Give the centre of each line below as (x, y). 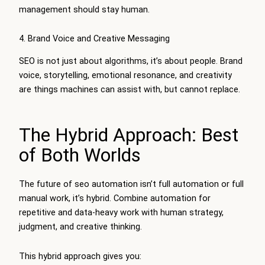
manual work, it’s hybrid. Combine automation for (115, 198)
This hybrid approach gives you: (80, 256)
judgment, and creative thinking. (80, 227)
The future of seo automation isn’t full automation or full (131, 184)
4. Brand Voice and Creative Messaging (94, 39)
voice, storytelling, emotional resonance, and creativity (125, 75)
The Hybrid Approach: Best (129, 135)
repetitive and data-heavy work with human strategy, (121, 213)
